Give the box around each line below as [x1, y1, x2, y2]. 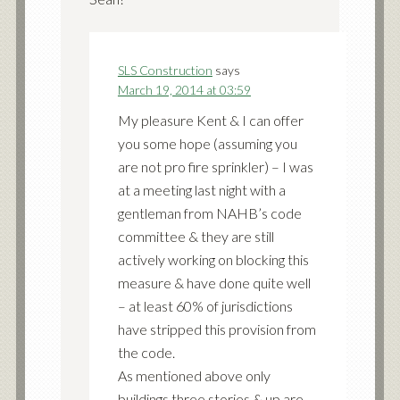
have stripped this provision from [117, 320, 316, 337]
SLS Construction [117, 62, 212, 78]
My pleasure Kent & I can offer [117, 111, 304, 129]
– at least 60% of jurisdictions [117, 296, 293, 314]
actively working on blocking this [117, 250, 309, 268]
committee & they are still [117, 227, 274, 245]
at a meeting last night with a [117, 180, 286, 198]
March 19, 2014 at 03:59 [117, 81, 251, 97]
